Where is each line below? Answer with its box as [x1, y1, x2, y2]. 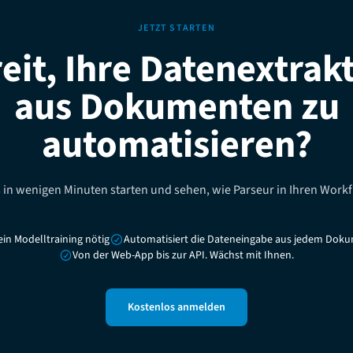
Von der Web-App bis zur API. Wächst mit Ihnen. [72, 247, 295, 263]
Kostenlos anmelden [128, 299, 225, 315]
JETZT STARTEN [138, 21, 215, 35]
